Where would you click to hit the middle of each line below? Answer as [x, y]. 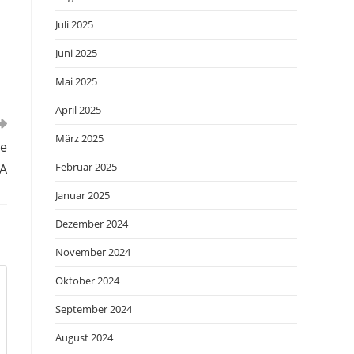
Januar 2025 [83, 195]
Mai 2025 [76, 81]
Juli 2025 [74, 24]
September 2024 [94, 309]
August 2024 [84, 337]
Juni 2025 [76, 53]
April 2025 [78, 110]
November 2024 [93, 252]
